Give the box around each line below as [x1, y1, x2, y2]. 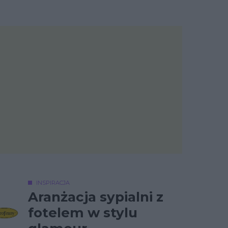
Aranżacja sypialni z [28, 189, 163, 205]
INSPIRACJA [36, 179, 70, 186]
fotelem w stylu [28, 205, 137, 221]
